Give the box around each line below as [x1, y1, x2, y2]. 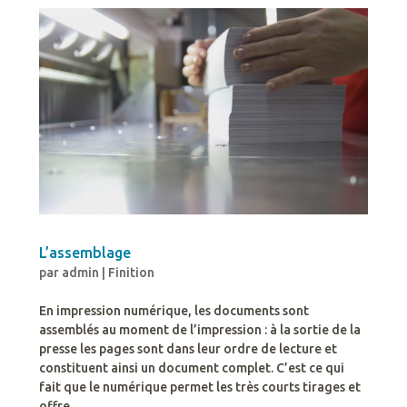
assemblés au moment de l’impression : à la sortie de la [38, 322, 361, 337]
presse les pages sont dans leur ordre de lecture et [38, 341, 337, 356]
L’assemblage [38, 243, 131, 261]
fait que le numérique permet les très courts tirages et [38, 379, 361, 394]
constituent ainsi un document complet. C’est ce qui [38, 360, 344, 375]
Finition [107, 264, 154, 280]
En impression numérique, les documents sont [38, 303, 309, 318]
